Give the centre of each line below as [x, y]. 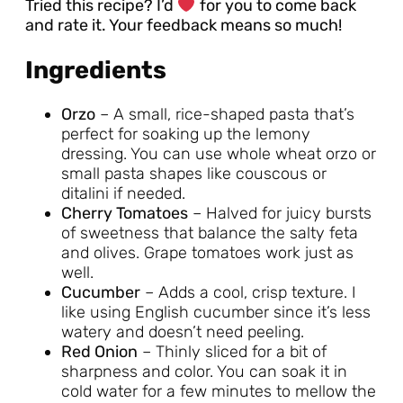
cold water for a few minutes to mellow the [219, 391]
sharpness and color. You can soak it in [204, 371]
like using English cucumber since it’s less [216, 312]
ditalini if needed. [123, 193]
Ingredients [96, 70]
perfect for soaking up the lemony [186, 134]
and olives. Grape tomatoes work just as [207, 252]
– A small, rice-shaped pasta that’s [225, 114]
